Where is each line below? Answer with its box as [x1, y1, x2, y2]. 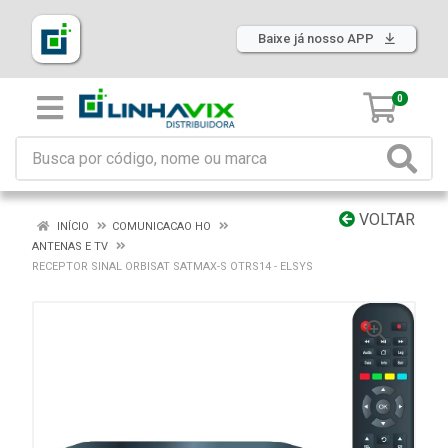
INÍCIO [54, 220, 89, 233]
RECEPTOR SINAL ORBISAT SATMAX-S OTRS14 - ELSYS [32, 260, 313, 273]
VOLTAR [355, 210, 415, 229]
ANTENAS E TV [32, 240, 108, 253]
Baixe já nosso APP [258, 31, 377, 46]
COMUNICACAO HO [112, 220, 211, 233]
